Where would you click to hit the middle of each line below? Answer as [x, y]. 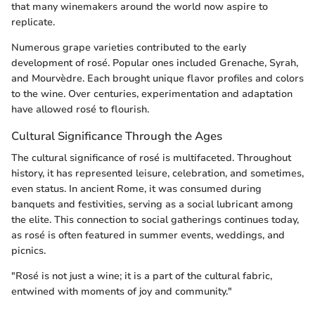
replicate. [33, 22]
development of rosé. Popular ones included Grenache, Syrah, [155, 63]
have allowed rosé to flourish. [80, 110]
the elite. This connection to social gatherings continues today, [155, 220]
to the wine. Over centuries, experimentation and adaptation [152, 94]
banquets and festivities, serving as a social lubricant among [152, 205]
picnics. [28, 251]
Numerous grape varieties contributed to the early [129, 48]
